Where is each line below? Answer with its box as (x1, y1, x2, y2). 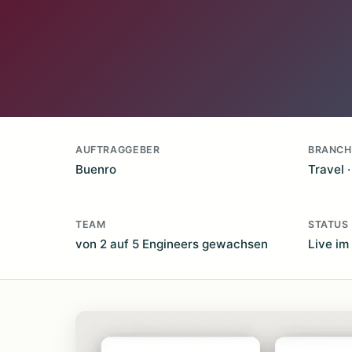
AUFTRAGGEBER (75, 144, 160, 156)
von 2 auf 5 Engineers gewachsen (75, 236, 268, 251)
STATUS (308, 218, 349, 230)
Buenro (75, 162, 116, 177)
